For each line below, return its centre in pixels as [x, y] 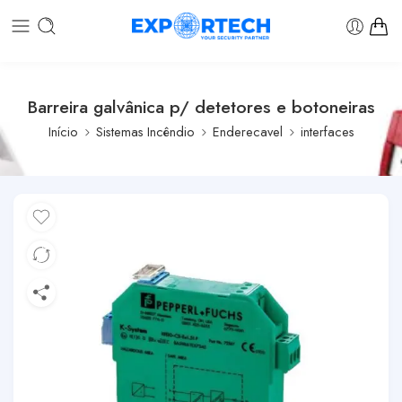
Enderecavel [247, 131]
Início [63, 131]
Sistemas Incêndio [145, 131]
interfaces [327, 131]
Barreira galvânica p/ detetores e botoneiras [201, 107]
